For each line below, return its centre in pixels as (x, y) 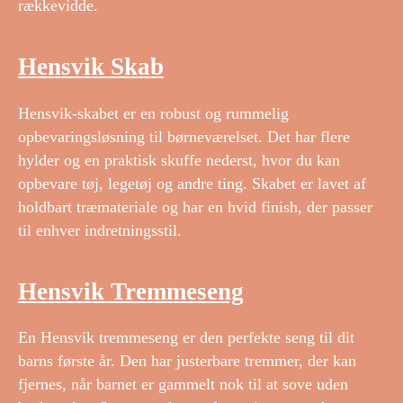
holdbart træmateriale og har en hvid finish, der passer (195, 206)
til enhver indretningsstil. (100, 230)
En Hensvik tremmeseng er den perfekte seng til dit (186, 338)
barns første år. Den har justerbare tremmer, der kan (187, 361)
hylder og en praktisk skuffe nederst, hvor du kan (179, 160)
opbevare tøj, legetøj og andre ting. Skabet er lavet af (192, 183)
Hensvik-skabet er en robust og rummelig (153, 113)
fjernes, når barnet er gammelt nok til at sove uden (183, 385)
